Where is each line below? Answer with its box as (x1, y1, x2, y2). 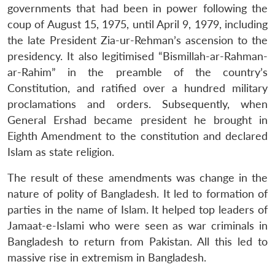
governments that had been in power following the (7, 1, 268, 15)
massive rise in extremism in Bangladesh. (7, 250, 206, 264)
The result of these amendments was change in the (7, 171, 268, 184)
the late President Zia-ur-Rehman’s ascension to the (7, 33, 268, 47)
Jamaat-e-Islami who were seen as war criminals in (7, 219, 268, 232)
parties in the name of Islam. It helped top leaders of (7, 203, 268, 216)
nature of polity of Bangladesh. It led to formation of (7, 187, 268, 200)
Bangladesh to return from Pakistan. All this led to (7, 234, 268, 248)
